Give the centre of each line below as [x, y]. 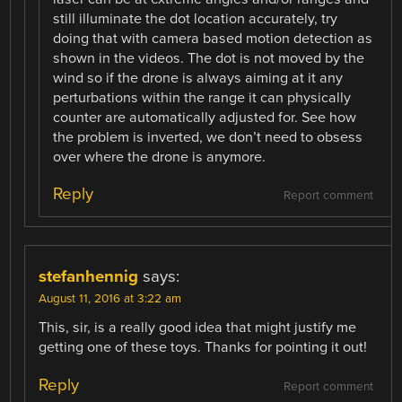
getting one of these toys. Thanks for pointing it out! [203, 348]
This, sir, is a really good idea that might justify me [198, 328]
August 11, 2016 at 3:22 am [110, 299]
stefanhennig [89, 277]
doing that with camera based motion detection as [213, 39]
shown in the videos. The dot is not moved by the [209, 59]
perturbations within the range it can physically [202, 98]
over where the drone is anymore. [160, 157]
